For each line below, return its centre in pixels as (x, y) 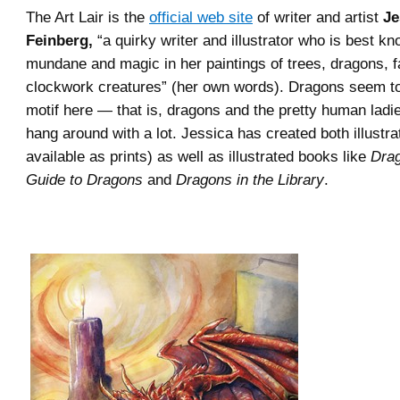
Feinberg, (59, 40)
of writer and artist (318, 17)
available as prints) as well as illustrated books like (198, 156)
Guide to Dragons (84, 179)
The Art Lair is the (87, 17)
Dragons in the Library (250, 179)
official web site (201, 17)
